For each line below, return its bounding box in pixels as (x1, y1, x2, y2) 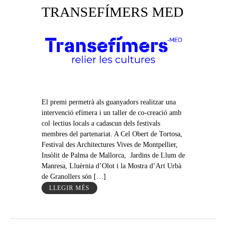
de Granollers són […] (41, 173, 106, 181)
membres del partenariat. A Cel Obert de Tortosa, (41, 130, 182, 138)
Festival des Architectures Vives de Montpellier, (41, 141, 178, 149)
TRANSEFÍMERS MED (41, 4, 183, 20)
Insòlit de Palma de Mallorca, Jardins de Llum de (41, 152, 185, 160)
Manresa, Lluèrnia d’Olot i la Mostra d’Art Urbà (41, 162, 181, 170)
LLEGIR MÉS (49, 184, 90, 192)
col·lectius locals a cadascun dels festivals (41, 120, 160, 128)
